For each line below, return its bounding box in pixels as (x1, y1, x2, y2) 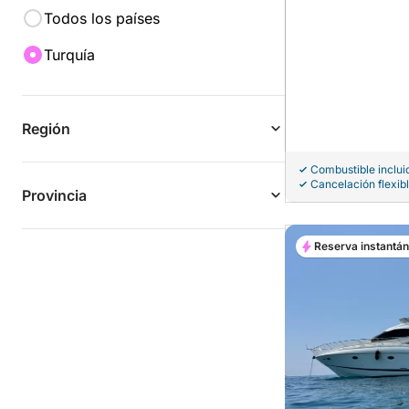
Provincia (22, 186, 87, 204)
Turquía (44, 46, 95, 64)
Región (22, 120, 70, 138)
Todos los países (44, 9, 160, 27)
